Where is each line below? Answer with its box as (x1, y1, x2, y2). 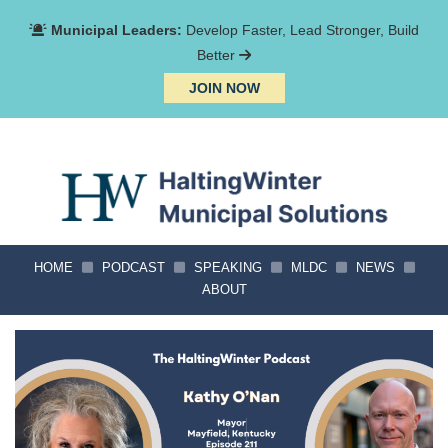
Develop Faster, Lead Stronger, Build (182, 22, 419, 38)
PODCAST (101, 261, 165, 276)
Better (197, 47, 239, 63)
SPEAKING (193, 261, 262, 276)
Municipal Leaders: (51, 22, 182, 38)
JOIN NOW (188, 80, 260, 96)
